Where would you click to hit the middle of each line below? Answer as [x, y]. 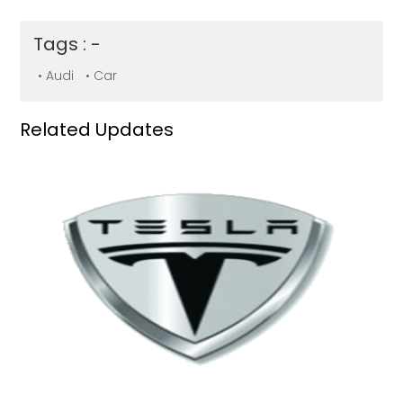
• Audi [56, 76]
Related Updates [97, 130]
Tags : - [67, 45]
